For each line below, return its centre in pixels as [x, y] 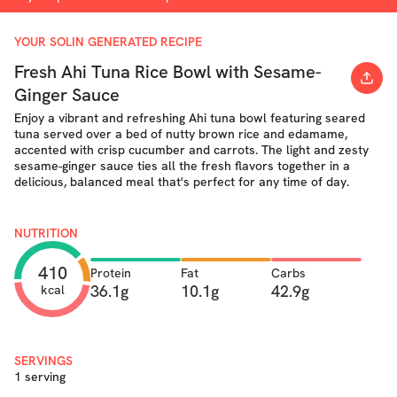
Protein [111, 272]
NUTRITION [46, 233]
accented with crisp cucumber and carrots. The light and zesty [191, 150]
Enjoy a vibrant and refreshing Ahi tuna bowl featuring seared [190, 118]
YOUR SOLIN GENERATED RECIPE [108, 42]
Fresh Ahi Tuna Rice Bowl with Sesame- [167, 72]
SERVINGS [43, 361]
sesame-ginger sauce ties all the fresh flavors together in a [182, 166]
